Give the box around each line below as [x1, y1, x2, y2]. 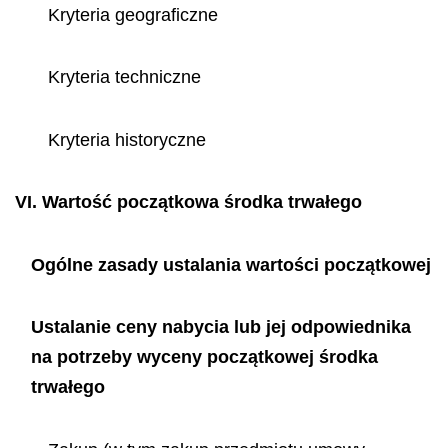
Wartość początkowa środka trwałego [42, 192, 362, 212]
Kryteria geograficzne [47, 4, 218, 25]
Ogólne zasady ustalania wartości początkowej [30, 254, 431, 275]
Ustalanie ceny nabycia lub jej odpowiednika [30, 317, 411, 337]
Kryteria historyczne [47, 129, 206, 150]
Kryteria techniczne [47, 67, 201, 87]
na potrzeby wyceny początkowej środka [30, 347, 378, 367]
